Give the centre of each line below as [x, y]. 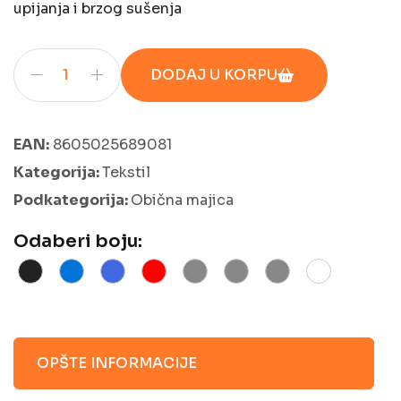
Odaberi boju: [78, 241]
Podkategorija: [72, 200]
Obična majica [182, 200]
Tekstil [126, 172]
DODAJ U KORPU [214, 74]
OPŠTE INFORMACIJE [117, 363]
